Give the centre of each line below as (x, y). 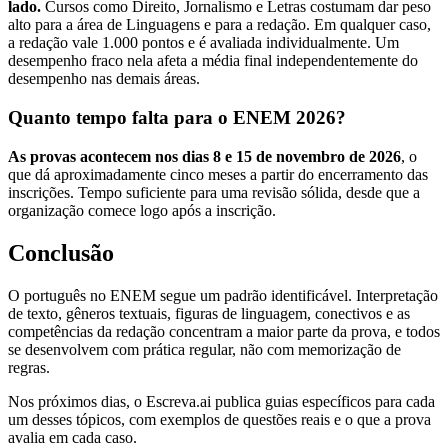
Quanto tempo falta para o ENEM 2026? (177, 118)
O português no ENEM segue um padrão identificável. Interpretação (223, 295)
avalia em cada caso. (72, 437)
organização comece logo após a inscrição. (142, 210)
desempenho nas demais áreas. (104, 79)
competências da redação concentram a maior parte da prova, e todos (224, 331)
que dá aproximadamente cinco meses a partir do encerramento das (218, 174)
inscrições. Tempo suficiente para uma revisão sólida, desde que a (214, 192)
